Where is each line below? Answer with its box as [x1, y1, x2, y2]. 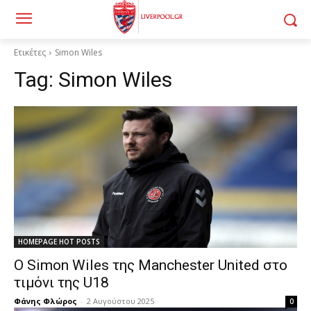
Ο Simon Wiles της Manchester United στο [14, 257, 287, 274]
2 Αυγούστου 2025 [87, 296, 154, 306]
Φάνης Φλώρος [14, 296, 77, 306]
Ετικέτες [14, 47, 46, 58]
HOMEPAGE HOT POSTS [18, 237, 100, 246]
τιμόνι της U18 [14, 274, 109, 291]
